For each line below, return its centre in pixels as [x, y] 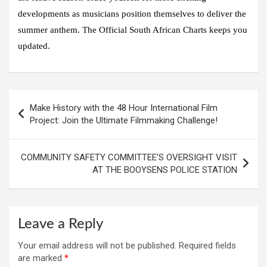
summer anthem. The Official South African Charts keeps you [133, 30]
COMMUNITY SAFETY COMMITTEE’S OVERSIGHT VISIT [129, 157]
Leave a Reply [60, 224]
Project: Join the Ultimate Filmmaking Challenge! [124, 120]
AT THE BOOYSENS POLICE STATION [165, 170]
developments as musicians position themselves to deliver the [132, 13]
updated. [34, 46]
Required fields [207, 245]
